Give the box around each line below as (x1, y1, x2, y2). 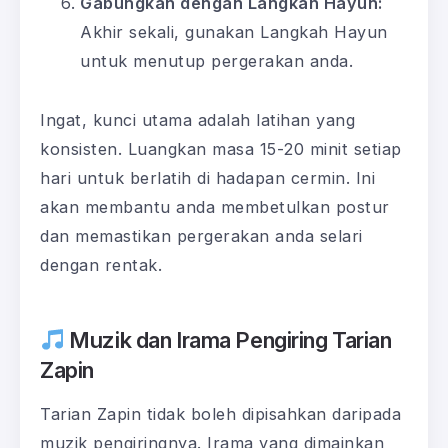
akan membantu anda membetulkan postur (40, 197, 390, 218)
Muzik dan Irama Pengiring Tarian (64, 327, 392, 354)
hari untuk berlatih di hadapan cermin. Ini (40, 168, 375, 189)
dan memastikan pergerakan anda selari (40, 226, 363, 247)
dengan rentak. (40, 255, 162, 276)
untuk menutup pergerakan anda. (80, 51, 353, 72)
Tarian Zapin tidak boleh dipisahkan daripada (40, 404, 401, 425)
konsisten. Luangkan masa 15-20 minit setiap (40, 139, 402, 160)
